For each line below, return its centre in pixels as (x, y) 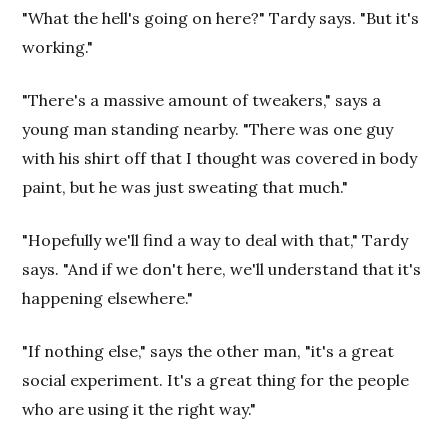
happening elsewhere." (108, 298)
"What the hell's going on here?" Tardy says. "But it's (221, 18)
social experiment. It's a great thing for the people (216, 380)
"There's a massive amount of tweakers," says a (202, 100)
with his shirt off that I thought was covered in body (220, 158)
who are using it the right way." (139, 409)
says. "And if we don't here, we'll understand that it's (222, 269)
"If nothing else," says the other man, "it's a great (208, 351)
